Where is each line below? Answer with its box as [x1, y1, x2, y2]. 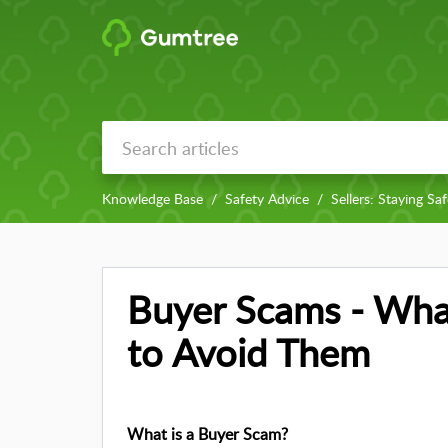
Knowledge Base [102, 189, 203, 209]
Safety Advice [225, 189, 309, 209]
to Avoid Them [127, 326, 370, 379]
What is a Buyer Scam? [127, 423, 292, 446]
